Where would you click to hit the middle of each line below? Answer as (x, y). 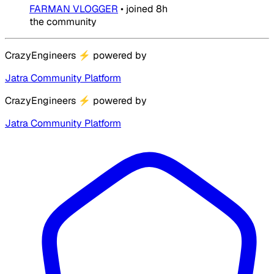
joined (140, 9)
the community (63, 22)
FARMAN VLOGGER (74, 9)
